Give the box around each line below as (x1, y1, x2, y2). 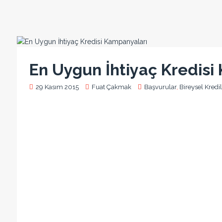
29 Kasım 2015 (35, 83, 79, 91)
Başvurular (144, 83, 176, 91)
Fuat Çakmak (91, 83, 131, 91)
